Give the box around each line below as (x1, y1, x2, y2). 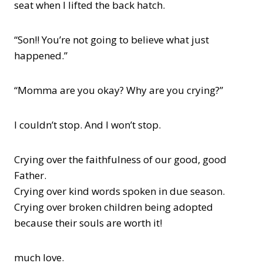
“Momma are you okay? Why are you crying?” (14, 83, 223, 97)
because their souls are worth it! (14, 216, 162, 230)
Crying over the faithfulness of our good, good (14, 153, 227, 166)
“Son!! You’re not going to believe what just (14, 33, 209, 46)
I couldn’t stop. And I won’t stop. (14, 118, 161, 131)
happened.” (14, 49, 68, 62)
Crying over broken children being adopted (14, 200, 213, 214)
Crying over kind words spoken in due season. (14, 184, 225, 198)
